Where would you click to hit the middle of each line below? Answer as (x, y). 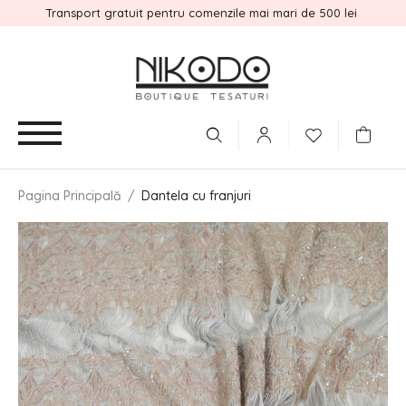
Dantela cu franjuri (196, 196)
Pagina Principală (70, 196)
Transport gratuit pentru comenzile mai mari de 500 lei (203, 13)
